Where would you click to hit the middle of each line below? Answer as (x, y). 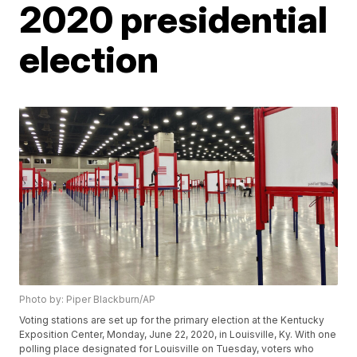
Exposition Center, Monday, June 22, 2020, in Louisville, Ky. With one (178, 335)
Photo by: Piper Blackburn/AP (88, 300)
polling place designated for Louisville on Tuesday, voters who (167, 349)
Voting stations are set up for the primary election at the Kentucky (172, 320)
